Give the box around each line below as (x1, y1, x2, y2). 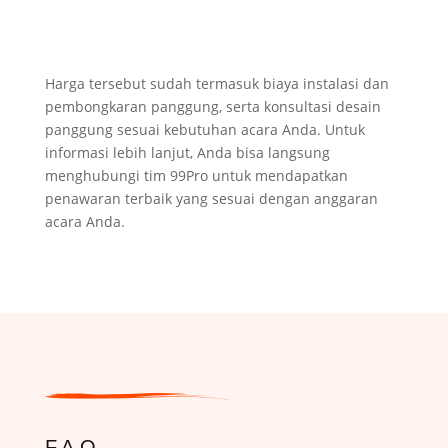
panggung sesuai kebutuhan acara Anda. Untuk (44, 119, 365, 139)
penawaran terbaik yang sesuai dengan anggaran (44, 188, 378, 208)
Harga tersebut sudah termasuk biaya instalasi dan (44, 73, 389, 93)
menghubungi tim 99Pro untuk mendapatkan (44, 165, 348, 185)
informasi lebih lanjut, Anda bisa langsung (44, 142, 330, 162)
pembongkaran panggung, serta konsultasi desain (44, 96, 381, 116)
